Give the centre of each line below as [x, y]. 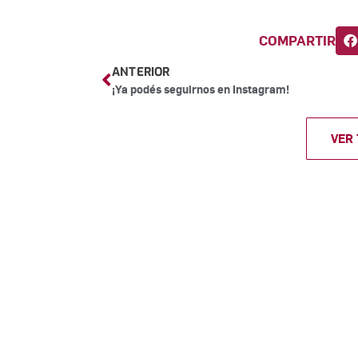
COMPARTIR [298, 40]
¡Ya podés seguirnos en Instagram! [201, 88]
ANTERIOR [141, 72]
